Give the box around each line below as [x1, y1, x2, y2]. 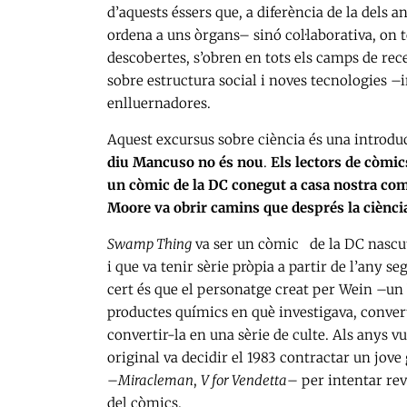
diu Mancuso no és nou [107, 154, 263, 172]
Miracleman [118, 372, 194, 390]
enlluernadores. [107, 94, 211, 113]
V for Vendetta [201, 372, 287, 390]
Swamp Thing [107, 235, 192, 253]
